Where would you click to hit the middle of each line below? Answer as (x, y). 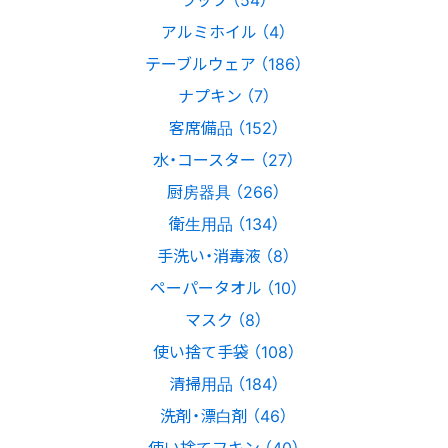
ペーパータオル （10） (224, 287)
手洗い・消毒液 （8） (224, 255)
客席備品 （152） (224, 127)
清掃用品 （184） (224, 383)
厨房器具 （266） (224, 191)
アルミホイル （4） (224, 31)
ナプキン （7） (224, 95)
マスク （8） (224, 319)
